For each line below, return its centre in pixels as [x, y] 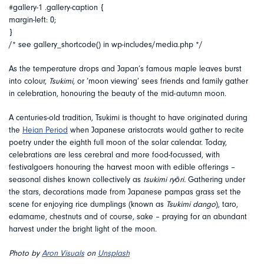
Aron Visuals [63, 253]
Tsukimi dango [191, 204]
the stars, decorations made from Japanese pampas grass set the [125, 192]
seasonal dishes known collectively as [76, 179]
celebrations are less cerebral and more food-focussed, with [114, 155]
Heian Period [45, 130]
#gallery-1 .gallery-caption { [57, 7]
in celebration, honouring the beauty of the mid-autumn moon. [118, 93]
